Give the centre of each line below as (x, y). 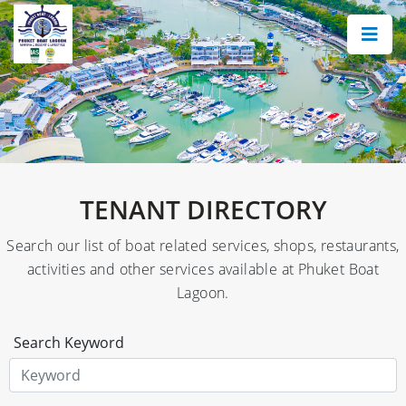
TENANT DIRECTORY (203, 209)
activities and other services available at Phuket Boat (203, 269)
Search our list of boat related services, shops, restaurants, (203, 246)
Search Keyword (69, 343)
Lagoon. (203, 293)
